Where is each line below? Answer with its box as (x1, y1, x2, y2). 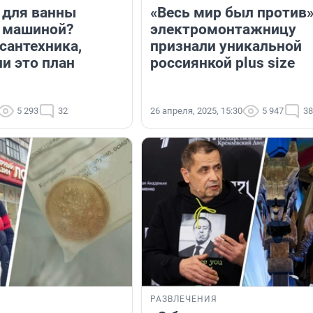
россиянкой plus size (150, 54, 295, 72)
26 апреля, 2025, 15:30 (150, 105, 242, 117)
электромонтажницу (150, 21, 296, 38)
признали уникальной (150, 38, 302, 55)
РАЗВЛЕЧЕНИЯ (150, 294, 217, 305)
